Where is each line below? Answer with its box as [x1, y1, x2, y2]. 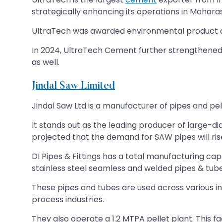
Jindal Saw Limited [32, 81, 115, 91]
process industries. [32, 193, 104, 205]
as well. [32, 56, 59, 68]
